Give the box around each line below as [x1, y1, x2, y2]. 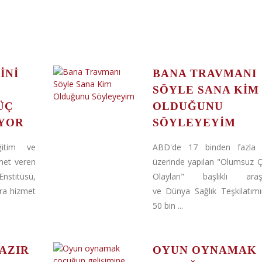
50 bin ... [152, 200, 183, 211]
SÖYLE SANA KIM [152, 84, 259, 96]
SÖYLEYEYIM [152, 116, 236, 129]
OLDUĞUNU [152, 100, 223, 112]
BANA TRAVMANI [152, 67, 257, 80]
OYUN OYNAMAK [152, 244, 257, 256]
